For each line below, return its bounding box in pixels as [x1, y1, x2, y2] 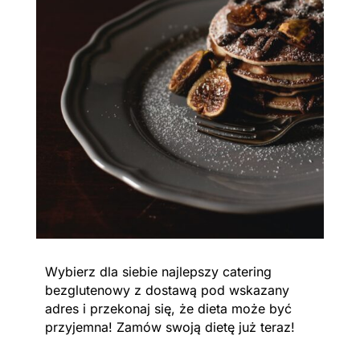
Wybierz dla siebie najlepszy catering [44, 264, 272, 280]
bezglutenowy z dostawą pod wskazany [44, 282, 289, 299]
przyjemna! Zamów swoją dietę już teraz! [44, 319, 299, 336]
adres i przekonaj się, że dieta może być [44, 301, 292, 317]
